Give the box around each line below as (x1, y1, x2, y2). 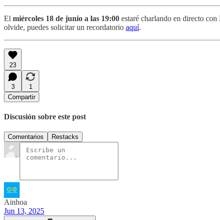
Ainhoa (4, 198, 27, 207)
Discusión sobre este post (4, 112, 86, 121)
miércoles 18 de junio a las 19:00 (13, 14, 119, 23)
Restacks (52, 133, 79, 141)
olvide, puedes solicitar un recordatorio (4, 23, 126, 31)
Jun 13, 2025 (4, 207, 44, 216)
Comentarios (8, 133, 44, 141)
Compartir (8, 93, 35, 101)
